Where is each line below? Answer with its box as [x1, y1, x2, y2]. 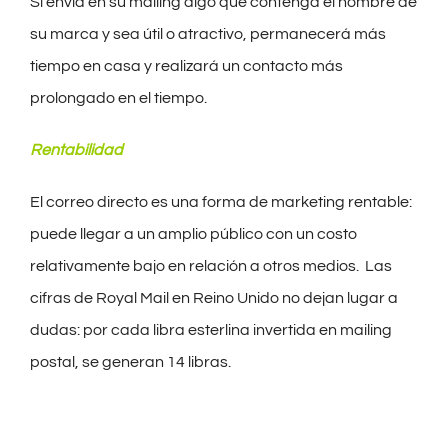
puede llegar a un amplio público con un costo [30, 225, 357, 242]
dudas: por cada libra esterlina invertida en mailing [30, 321, 392, 338]
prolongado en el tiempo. [30, 89, 207, 106]
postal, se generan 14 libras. [30, 353, 231, 370]
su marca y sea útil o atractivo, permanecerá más [30, 25, 386, 42]
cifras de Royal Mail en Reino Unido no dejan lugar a [30, 289, 398, 306]
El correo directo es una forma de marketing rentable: [30, 193, 412, 210]
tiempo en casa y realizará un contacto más [30, 57, 343, 74]
